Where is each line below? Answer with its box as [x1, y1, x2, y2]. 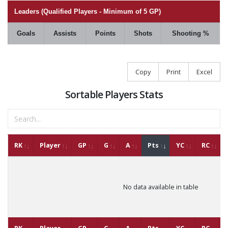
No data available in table [123, 183, 198, 192]
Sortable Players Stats [65, 88, 163, 102]
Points [95, 30, 116, 37]
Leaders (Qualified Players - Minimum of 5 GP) [14, 8, 161, 15]
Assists [53, 30, 76, 37]
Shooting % [172, 30, 209, 37]
